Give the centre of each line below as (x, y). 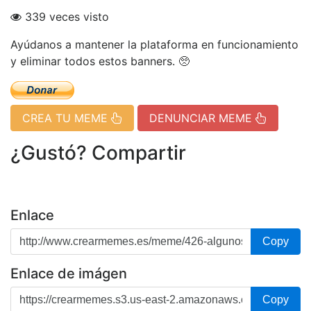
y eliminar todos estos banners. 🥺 (100, 61)
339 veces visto (65, 17)
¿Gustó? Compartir (98, 152)
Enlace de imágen (69, 273)
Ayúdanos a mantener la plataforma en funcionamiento (154, 44)
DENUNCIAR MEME (202, 118)
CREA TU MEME (67, 118)
